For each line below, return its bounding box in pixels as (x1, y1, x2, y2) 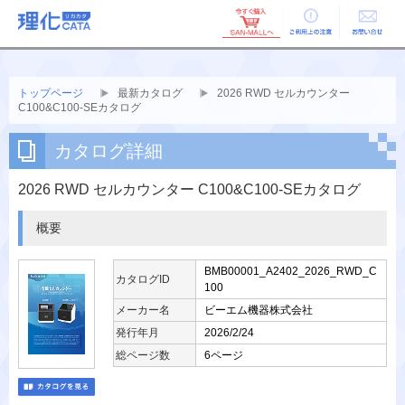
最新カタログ (118, 87, 185, 99)
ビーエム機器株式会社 (204, 304, 313, 316)
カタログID (116, 273, 170, 286)
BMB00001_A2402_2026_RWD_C (204, 265, 377, 278)
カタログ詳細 (54, 141, 163, 161)
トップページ (18, 87, 83, 99)
